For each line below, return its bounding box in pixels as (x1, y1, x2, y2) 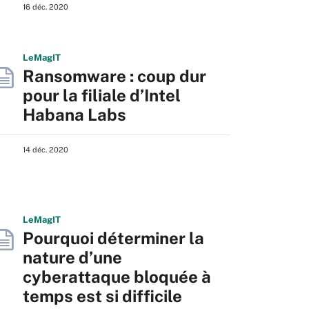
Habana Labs (23, 105, 126, 124)
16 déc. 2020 (23, 3, 68, 11)
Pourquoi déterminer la (23, 228, 204, 248)
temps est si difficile (23, 286, 182, 306)
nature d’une (23, 248, 122, 267)
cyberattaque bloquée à (23, 267, 211, 286)
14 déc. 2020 (23, 146, 68, 154)
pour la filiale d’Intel (23, 86, 181, 105)
